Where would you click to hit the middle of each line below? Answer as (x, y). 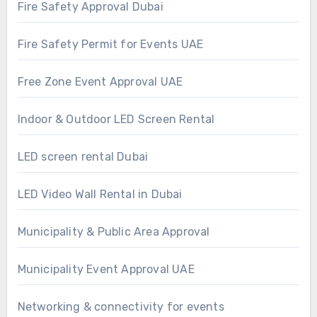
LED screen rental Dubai (83, 156)
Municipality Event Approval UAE (106, 269)
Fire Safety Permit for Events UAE (110, 44)
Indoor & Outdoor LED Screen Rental (116, 119)
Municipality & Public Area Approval (114, 231)
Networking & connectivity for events (121, 306)
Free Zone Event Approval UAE (100, 81)
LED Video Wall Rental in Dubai (100, 194)
